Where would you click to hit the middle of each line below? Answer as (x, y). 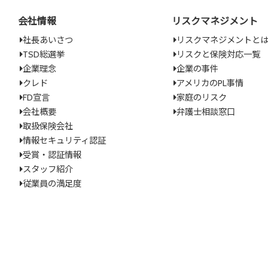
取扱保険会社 (48, 127)
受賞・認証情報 (52, 155)
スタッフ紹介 (48, 170)
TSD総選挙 (44, 55)
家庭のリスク (201, 98)
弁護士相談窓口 (205, 112)
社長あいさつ (48, 40)
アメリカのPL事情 (210, 83)
